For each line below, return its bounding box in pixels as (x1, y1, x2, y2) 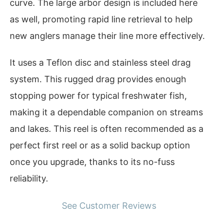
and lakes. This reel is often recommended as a (10, 124, 203, 134)
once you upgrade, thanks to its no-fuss (10, 157, 175, 167)
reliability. (10, 173, 48, 184)
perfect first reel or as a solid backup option (10, 140, 190, 151)
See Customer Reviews (62, 200, 156, 211)
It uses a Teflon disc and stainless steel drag (10, 57, 191, 68)
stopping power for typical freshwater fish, (10, 91, 187, 101)
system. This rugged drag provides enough (10, 74, 186, 85)
